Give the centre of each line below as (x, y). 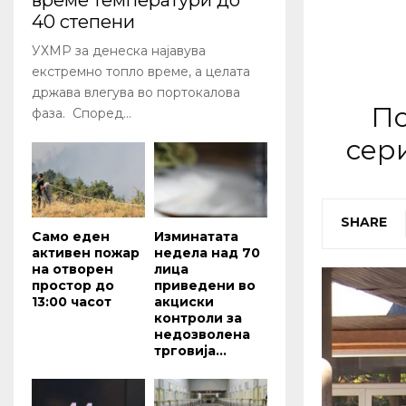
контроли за (198, 319)
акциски (184, 302)
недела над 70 (207, 253)
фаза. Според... (82, 114)
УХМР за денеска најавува (119, 51)
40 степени (83, 22)
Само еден (71, 237)
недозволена (202, 335)
